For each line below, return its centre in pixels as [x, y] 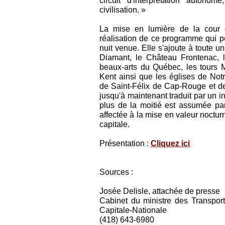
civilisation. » [123, 10]
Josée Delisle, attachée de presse [160, 191]
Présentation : [125, 143]
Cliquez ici [170, 143]
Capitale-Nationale [133, 210]
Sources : [116, 172]
